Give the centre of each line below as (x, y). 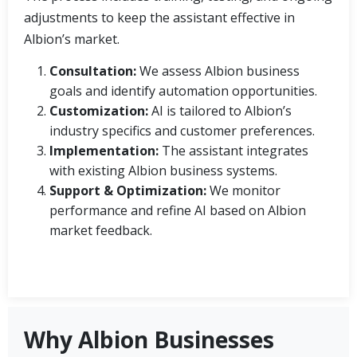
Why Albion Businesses (149, 339)
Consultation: (93, 71)
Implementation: (104, 150)
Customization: (99, 110)
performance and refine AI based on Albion (178, 210)
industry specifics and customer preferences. (182, 130)
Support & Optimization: (128, 190)
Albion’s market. (72, 39)
